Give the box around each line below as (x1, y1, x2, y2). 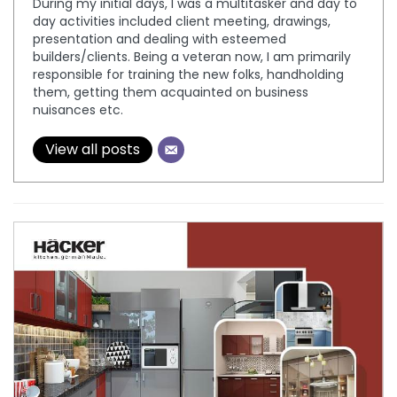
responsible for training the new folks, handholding (33, 66, 344, 83)
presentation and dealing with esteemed (33, 30, 286, 48)
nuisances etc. (33, 101, 123, 119)
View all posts (45, 139, 140, 160)
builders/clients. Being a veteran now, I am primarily (33, 48, 351, 66)
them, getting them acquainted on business (33, 83, 308, 101)
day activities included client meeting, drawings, (33, 12, 331, 30)
